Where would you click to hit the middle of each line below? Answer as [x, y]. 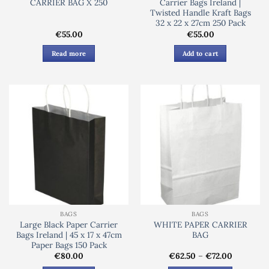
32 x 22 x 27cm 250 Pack [200, 23]
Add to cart [200, 53]
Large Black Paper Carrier [69, 224]
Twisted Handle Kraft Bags [200, 13]
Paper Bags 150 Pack [69, 245]
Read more [69, 53]
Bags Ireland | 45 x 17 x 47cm [69, 234]
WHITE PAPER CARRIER [200, 224]
